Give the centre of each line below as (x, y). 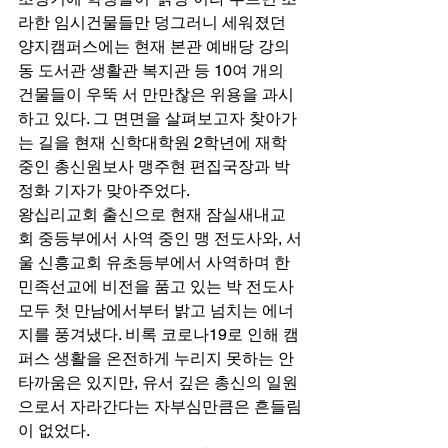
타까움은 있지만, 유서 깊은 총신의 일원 (158, 382)
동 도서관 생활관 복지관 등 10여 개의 (153, 70)
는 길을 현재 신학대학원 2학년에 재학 (154, 142)
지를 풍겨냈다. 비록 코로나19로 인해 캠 (158, 334)
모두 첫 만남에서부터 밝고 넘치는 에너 (156, 310)
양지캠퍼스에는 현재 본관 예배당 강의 (154, 46)
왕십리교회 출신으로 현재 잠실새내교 (152, 214)
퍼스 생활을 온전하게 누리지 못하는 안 (156, 358)
